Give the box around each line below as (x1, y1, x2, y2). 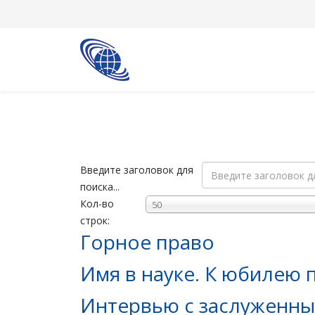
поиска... (80, 180, 122, 193)
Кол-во (80, 197, 114, 210)
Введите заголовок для (80, 163, 193, 176)
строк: (80, 214, 110, 227)
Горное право (80, 229, 214, 255)
